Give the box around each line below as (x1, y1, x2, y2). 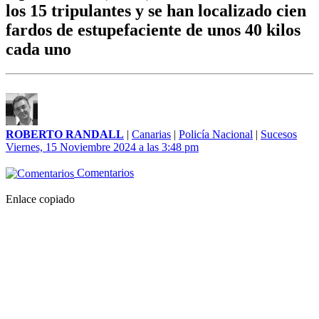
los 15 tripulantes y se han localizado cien (6, 1, 306, 21)
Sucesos (261, 128, 297, 141)
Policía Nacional (179, 128, 253, 141)
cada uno (6, 40, 71, 59)
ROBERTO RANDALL (6, 128, 124, 141)
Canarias (132, 128, 171, 141)
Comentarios (74, 167, 134, 179)
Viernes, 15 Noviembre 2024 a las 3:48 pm (6, 141, 199, 154)
